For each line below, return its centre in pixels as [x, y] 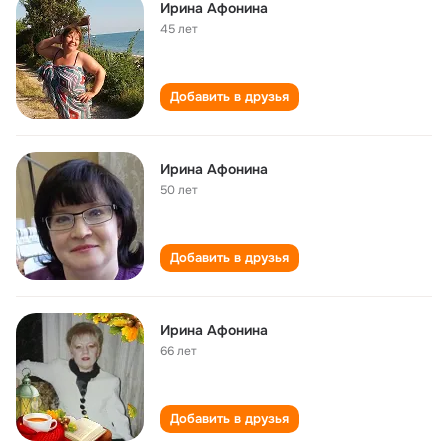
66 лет [178, 351]
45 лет [179, 29]
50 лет [179, 190]
